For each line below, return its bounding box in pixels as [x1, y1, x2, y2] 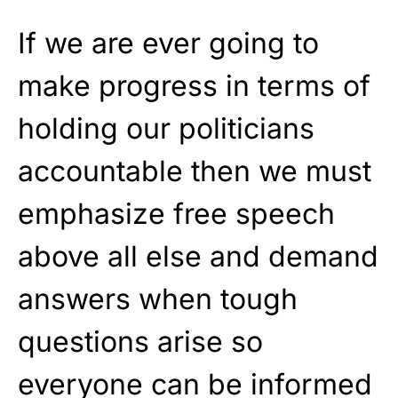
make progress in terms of [18, 68, 370, 104]
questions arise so [18, 324, 263, 360]
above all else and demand [18, 239, 378, 275]
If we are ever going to [18, 26, 319, 61]
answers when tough [18, 282, 298, 317]
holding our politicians [18, 111, 314, 147]
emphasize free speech [18, 196, 335, 232]
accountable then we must [18, 154, 371, 189]
